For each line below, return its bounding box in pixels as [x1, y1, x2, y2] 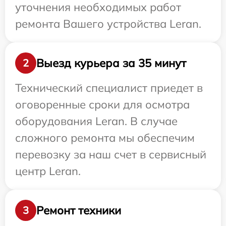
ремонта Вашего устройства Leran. [15, 17, 201, 31]
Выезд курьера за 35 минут [36, 55, 186, 70]
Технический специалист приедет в [15, 81, 203, 95]
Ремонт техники [36, 203, 121, 217]
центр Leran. [15, 164, 81, 179]
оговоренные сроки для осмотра [15, 97, 190, 112]
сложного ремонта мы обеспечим [15, 131, 195, 145]
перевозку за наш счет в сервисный [15, 147, 206, 162]
